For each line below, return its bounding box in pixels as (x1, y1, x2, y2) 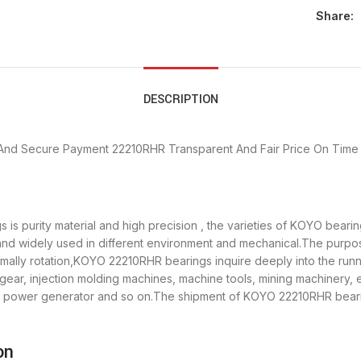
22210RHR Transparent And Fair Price (112, 142, 310, 156)
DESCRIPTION (143, 91, 218, 109)
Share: (315, 9, 354, 23)
